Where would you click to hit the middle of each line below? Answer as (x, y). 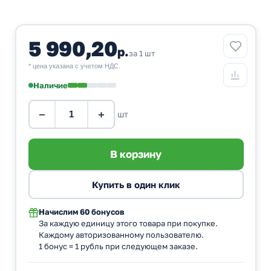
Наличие (50, 85)
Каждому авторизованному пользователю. (121, 234)
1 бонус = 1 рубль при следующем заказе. (118, 246)
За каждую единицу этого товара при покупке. (128, 223)
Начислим (58, 211)
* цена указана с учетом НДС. (74, 66)
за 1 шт (142, 53)
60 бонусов (102, 211)
